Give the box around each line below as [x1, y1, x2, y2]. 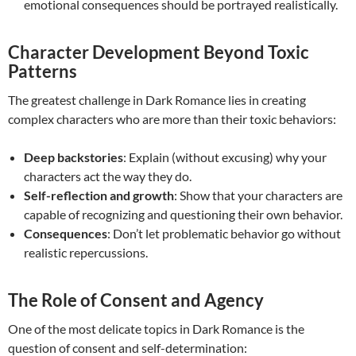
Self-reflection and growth [24, 188, 174, 203]
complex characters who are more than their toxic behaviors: [8, 111, 336, 127]
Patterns [8, 60, 77, 83]
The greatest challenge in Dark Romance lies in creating [8, 92, 306, 108]
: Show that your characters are [174, 188, 342, 203]
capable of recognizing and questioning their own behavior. [24, 207, 342, 222]
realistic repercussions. [24, 245, 148, 261]
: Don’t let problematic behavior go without [107, 226, 341, 242]
